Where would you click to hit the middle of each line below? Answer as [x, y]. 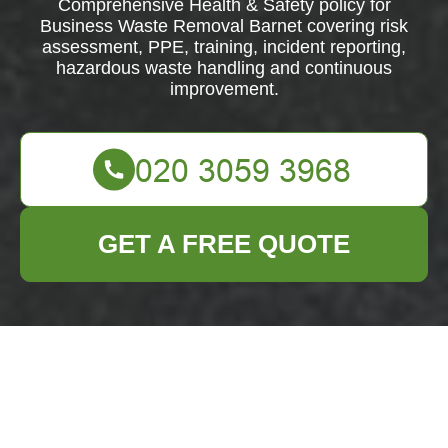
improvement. [224, 89]
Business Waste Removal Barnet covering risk [224, 26]
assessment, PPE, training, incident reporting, [224, 47]
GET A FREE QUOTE [224, 244]
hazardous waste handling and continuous [224, 68]
